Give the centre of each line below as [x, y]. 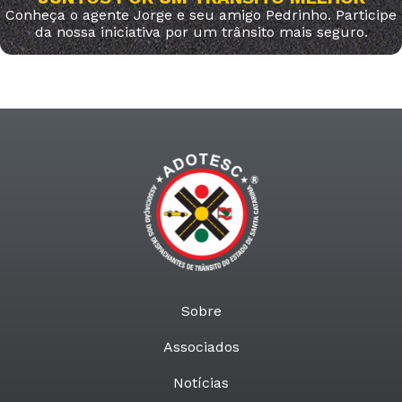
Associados [201, 346]
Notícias [201, 382]
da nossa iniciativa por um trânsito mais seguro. [201, 32]
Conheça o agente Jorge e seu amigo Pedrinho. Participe [201, 15]
